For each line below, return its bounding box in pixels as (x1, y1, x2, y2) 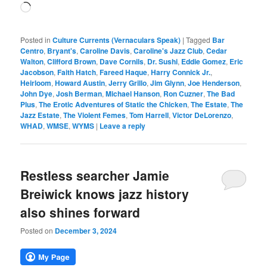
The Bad (207, 88, 235, 100)
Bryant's (47, 45, 77, 57)
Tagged (186, 35, 211, 45)
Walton (20, 56, 44, 67)
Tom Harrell (129, 110, 169, 121)
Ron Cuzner (163, 88, 204, 100)
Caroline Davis (80, 45, 131, 57)
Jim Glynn (150, 77, 185, 89)
